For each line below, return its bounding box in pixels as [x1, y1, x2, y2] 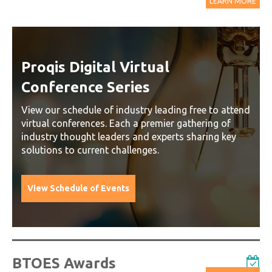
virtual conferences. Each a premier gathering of [21, 117, 231, 129]
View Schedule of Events [27, 183, 129, 193]
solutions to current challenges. [21, 144, 159, 155]
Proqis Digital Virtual [21, 58, 169, 75]
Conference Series [21, 78, 150, 95]
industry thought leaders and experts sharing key [21, 131, 236, 142]
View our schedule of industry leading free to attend [21, 104, 250, 115]
